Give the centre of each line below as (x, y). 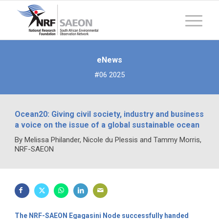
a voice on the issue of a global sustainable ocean (107, 125)
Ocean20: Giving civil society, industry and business (109, 114)
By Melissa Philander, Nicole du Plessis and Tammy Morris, (108, 140)
